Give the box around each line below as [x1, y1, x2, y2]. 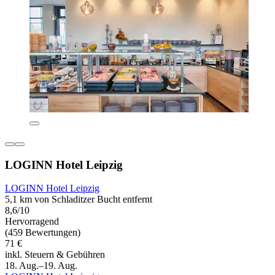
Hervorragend [5, 216, 59, 227]
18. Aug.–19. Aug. [5, 260, 77, 271]
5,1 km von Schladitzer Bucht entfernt [5, 194, 152, 205]
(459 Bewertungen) [5, 227, 80, 238]
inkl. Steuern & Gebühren [5, 249, 105, 260]
